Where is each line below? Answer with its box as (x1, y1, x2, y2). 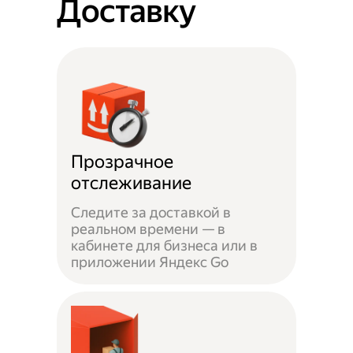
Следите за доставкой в (71, 204, 232, 221)
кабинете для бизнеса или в (71, 237, 258, 255)
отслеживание (71, 172, 192, 194)
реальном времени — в (71, 221, 226, 238)
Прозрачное (71, 150, 174, 173)
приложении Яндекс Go (71, 254, 229, 271)
